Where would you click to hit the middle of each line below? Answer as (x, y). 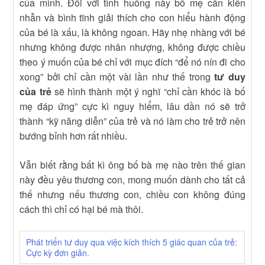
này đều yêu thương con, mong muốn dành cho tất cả (132, 179)
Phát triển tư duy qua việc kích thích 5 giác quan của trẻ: (132, 242)
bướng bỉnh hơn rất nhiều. (74, 135)
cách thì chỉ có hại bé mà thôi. (82, 209)
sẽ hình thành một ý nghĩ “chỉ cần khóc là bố (150, 91)
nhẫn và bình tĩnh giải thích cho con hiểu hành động (132, 17)
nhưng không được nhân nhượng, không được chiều (132, 47)
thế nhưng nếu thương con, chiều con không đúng (132, 194)
